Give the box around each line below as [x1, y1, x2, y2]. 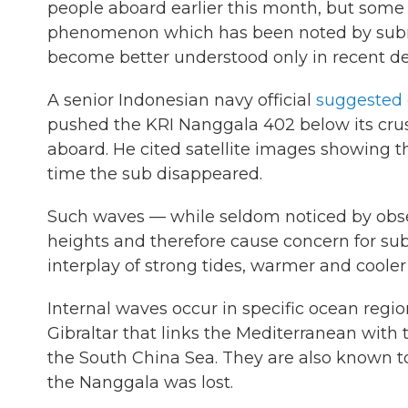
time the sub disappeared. [47, 164, 262, 184]
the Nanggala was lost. [47, 372, 233, 393]
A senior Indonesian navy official [47, 90, 316, 110]
